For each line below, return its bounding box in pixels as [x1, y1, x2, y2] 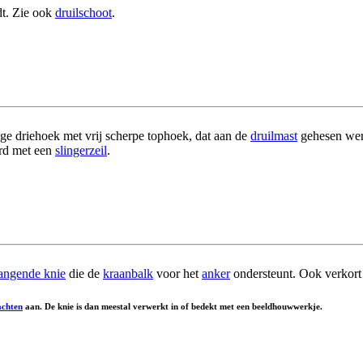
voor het [153, 267, 202, 281]
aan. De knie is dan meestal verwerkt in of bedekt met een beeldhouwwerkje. [23, 301, 322, 312]
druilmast [250, 129, 297, 143]
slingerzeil [55, 143, 107, 158]
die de [66, 267, 103, 281]
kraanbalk [103, 267, 153, 281]
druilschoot [55, 6, 112, 20]
